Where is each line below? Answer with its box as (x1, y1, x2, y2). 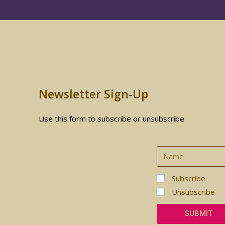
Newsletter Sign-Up (39, 85, 149, 102)
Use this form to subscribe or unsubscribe (39, 113, 185, 124)
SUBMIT (184, 209, 213, 218)
